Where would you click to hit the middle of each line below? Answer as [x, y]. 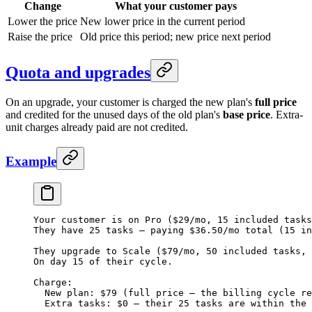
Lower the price [42, 22]
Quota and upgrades [78, 73]
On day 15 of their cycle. [103, 262]
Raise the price [40, 37]
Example [31, 161]
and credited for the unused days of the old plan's [114, 114]
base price [247, 114]
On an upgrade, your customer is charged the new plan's [130, 102]
